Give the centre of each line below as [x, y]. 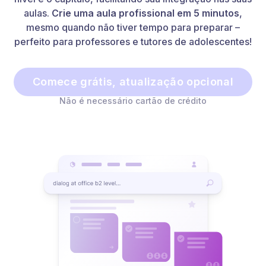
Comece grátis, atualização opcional [133, 82]
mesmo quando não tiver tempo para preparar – [133, 27]
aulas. [38, 13]
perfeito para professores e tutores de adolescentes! [133, 42]
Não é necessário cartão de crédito [133, 101]
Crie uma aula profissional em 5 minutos [145, 13]
